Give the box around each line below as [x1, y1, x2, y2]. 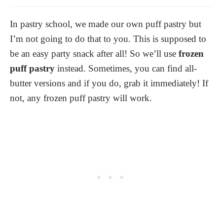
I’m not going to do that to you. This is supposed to [10, 33, 206, 44]
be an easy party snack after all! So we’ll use [10, 48, 179, 59]
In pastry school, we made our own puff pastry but [10, 18, 201, 29]
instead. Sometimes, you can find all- [55, 63, 197, 74]
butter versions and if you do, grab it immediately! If [10, 77, 208, 88]
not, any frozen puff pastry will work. [10, 92, 152, 103]
